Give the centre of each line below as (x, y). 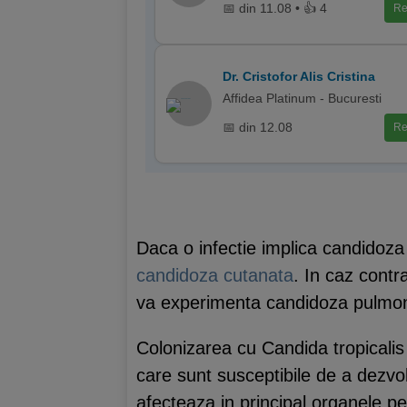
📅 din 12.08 (258, 127)
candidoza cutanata (215, 275)
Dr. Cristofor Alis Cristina (299, 76)
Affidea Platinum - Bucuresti (302, 98)
